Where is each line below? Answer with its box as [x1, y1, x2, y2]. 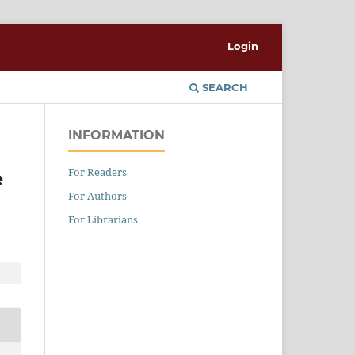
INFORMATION [68, 127, 165, 143]
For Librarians [68, 212, 138, 227]
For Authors [68, 188, 127, 203]
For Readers [68, 164, 127, 179]
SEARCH [199, 80, 248, 94]
